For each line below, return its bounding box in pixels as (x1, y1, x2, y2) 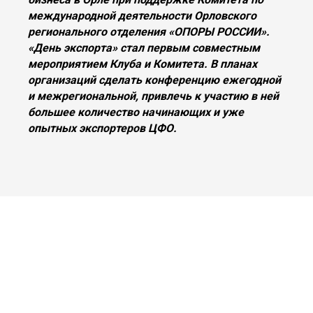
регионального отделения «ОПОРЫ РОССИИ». (28, 25, 270, 38)
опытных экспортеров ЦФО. (28, 122, 177, 135)
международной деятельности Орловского (28, 9, 256, 22)
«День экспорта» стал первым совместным (28, 41, 260, 54)
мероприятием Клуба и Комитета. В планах (28, 57, 257, 71)
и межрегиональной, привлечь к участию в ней (28, 89, 279, 103)
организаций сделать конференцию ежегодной (28, 73, 281, 87)
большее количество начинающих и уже (28, 105, 244, 119)
